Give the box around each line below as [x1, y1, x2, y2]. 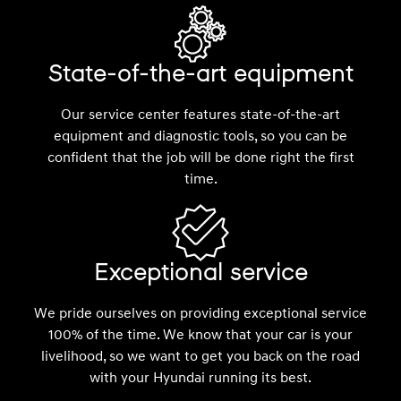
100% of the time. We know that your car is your [48, 325, 353, 344]
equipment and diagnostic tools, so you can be [54, 126, 347, 145]
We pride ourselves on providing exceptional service [34, 303, 367, 322]
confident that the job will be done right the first [47, 148, 354, 166]
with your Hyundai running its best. [90, 368, 311, 387]
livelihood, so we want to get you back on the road [41, 346, 360, 365]
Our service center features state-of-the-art [61, 105, 340, 124]
